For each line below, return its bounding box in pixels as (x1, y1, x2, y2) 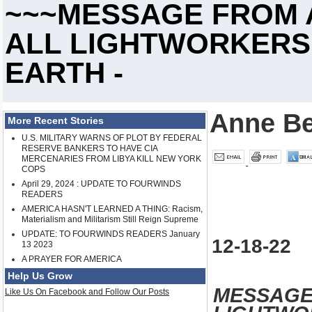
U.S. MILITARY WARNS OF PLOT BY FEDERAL (22, 133, 202, 143)
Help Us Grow (8, 270, 72, 282)
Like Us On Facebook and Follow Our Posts (5, 287, 169, 297)
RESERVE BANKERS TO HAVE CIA (22, 143, 157, 154)
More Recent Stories (8, 115, 104, 127)
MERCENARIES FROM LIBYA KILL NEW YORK (22, 154, 201, 164)
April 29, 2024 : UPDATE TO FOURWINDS (22, 179, 181, 189)
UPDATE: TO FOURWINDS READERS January (22, 229, 200, 240)
